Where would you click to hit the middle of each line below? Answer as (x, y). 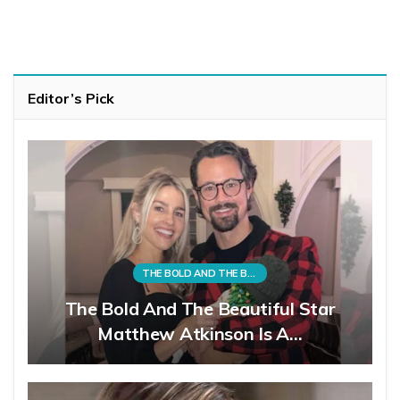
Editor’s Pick (71, 99)
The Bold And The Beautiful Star (200, 309)
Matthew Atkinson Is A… (200, 334)
